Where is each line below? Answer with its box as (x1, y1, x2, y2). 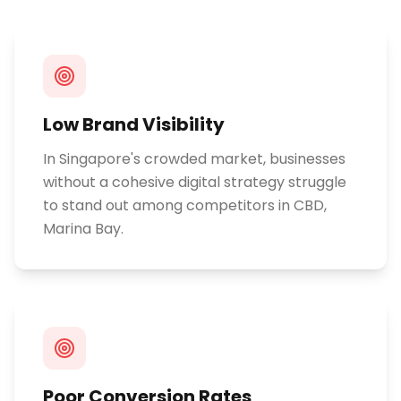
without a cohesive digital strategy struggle (43, 172, 346, 192)
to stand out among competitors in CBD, (43, 195, 327, 216)
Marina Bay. (43, 218, 124, 239)
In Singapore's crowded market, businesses (43, 149, 346, 169)
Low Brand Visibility (43, 112, 225, 137)
